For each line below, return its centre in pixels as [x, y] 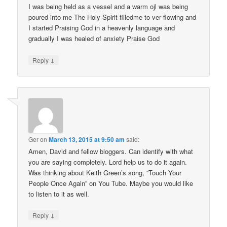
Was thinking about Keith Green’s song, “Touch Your [105, 172]
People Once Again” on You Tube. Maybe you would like [111, 183]
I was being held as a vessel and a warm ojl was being [108, 7]
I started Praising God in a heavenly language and [102, 28]
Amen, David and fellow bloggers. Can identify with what [111, 151]
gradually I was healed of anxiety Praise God [94, 39]
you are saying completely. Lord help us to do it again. [108, 162]
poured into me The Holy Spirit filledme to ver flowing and [112, 17]
